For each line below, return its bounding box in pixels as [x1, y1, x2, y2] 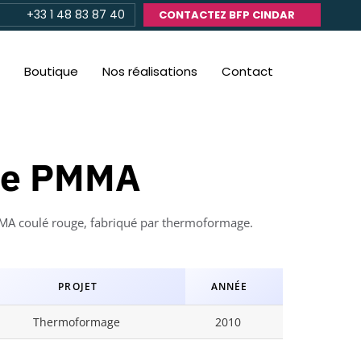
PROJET [58, 280, 98, 293]
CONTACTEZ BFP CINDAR [159, 7, 295, 23]
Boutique [23, 62, 78, 80]
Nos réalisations [102, 62, 197, 80]
